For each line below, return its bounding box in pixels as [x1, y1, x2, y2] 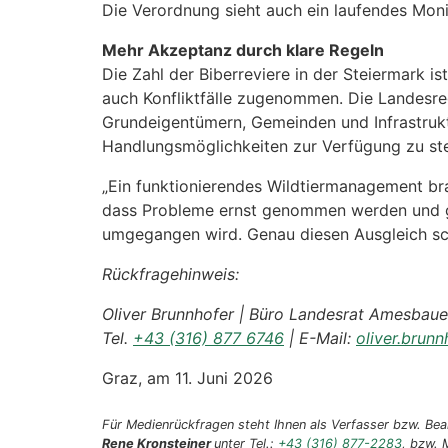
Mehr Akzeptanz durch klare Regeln [102, 40, 384, 61]
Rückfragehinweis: [102, 264, 239, 285]
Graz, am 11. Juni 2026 [102, 368, 273, 389]
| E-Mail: [284, 328, 356, 349]
